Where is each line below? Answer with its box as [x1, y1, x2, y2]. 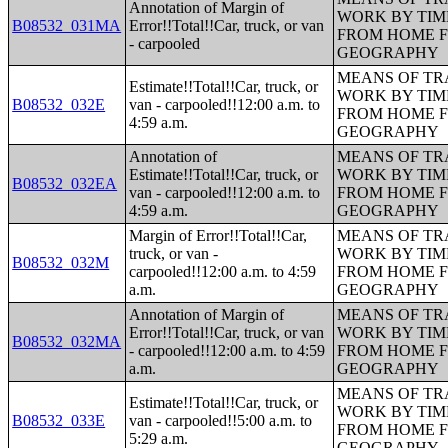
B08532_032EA [12, 175, 118, 192]
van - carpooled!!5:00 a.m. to [129, 412, 313, 429]
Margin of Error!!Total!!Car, [129, 227, 308, 244]
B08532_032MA [12, 333, 122, 350]
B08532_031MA [12, 17, 122, 34]
